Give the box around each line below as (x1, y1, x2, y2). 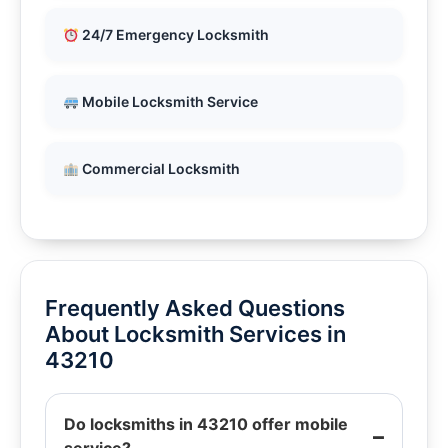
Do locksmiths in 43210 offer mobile (64, 414, 348, 435)
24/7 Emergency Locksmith (78, 26, 269, 44)
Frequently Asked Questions (45, 295, 345, 322)
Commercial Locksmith (78, 160, 240, 178)
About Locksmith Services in (45, 321, 346, 348)
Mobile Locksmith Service (78, 93, 258, 111)
